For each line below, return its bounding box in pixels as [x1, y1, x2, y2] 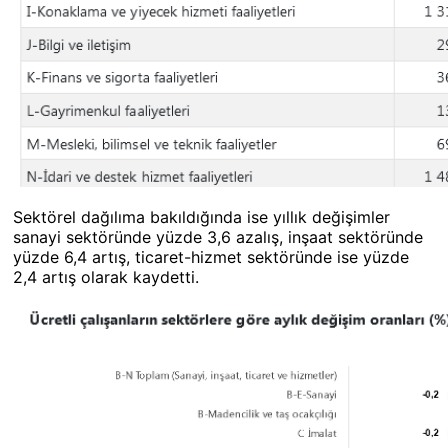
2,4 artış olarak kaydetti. [13, 267, 199, 287]
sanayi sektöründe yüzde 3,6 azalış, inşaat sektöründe [13, 227, 423, 247]
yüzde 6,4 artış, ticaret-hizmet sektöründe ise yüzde [13, 247, 409, 267]
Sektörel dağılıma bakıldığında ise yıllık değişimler [13, 207, 390, 227]
